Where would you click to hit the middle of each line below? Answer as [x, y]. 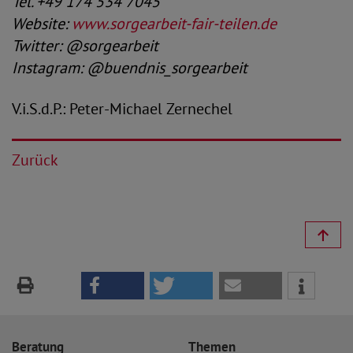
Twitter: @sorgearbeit [85, 46]
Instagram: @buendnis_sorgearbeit [130, 68]
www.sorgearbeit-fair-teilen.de [174, 24]
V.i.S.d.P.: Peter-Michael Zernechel [122, 109]
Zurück [35, 160]
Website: [42, 24]
